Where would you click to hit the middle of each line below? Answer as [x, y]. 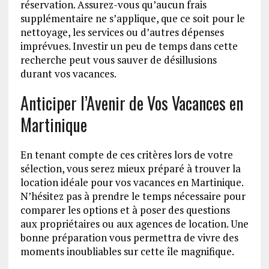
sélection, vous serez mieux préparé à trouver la [130, 169]
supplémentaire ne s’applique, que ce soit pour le [132, 19]
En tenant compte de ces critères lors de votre [126, 155]
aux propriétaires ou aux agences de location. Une [134, 224]
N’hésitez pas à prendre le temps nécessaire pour [133, 196]
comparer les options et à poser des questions [125, 210]
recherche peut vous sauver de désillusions [118, 60]
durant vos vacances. [68, 74]
